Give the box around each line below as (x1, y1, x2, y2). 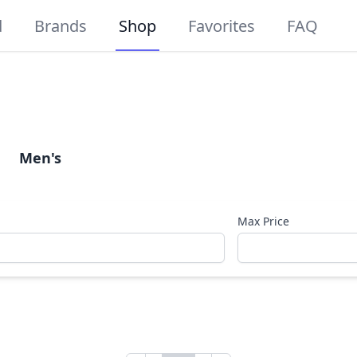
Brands (34, 15, 88, 37)
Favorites (188, 15, 256, 37)
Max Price (237, 214, 290, 229)
